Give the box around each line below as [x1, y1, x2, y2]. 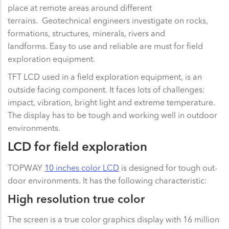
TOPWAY [8, 163, 44, 172]
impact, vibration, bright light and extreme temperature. [8, 98, 215, 106]
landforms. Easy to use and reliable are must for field [8, 41, 203, 50]
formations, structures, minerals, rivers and [8, 29, 165, 37]
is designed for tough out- [119, 163, 217, 172]
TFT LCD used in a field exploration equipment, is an [8, 72, 202, 81]
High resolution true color [8, 194, 145, 206]
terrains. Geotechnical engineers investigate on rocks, [8, 16, 208, 25]
